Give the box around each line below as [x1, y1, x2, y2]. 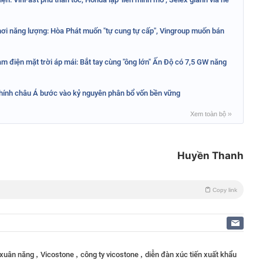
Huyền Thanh [177, 149, 244, 161]
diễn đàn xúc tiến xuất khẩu [145, 249, 237, 259]
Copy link [213, 186, 237, 193]
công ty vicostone [80, 249, 140, 259]
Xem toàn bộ [190, 110, 228, 117]
